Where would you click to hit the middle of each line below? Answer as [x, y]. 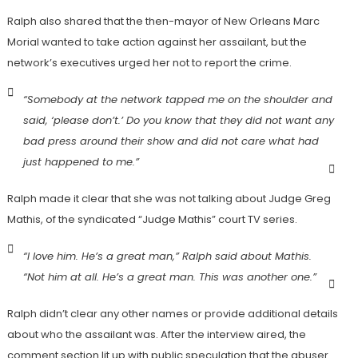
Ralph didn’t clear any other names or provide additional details [172, 314]
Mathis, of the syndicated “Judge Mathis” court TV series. [152, 219]
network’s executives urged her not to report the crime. [149, 63]
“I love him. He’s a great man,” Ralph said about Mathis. [167, 256]
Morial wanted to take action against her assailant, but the [157, 42]
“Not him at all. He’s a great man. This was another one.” [169, 277]
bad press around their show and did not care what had [171, 141]
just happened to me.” [81, 162]
